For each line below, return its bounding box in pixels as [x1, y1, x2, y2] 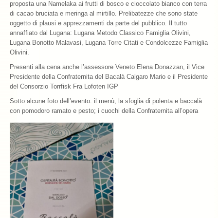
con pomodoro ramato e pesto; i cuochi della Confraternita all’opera [10, 107, 198, 115]
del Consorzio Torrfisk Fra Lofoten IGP [10, 83, 118, 91]
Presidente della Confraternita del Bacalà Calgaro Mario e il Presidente [10, 73, 208, 81]
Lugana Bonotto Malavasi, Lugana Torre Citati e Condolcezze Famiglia [10, 39, 208, 47]
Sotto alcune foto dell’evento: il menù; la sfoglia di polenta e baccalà [10, 97, 202, 105]
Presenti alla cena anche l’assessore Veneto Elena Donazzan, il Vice [10, 63, 204, 71]
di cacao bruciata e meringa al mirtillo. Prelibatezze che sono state [10, 10, 198, 18]
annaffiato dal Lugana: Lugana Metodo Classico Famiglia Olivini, [10, 29, 191, 37]
